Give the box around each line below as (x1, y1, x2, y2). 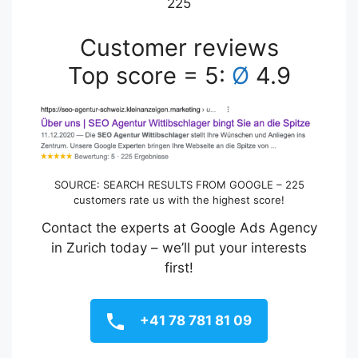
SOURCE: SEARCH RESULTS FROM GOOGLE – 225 (54, 178, 304, 192)
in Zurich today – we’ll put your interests (51, 240, 307, 257)
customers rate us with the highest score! (74, 193, 284, 207)
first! (165, 260, 193, 276)
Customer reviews (79, 34, 279, 62)
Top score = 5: (67, 62, 232, 90)
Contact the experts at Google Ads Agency (41, 220, 317, 237)
